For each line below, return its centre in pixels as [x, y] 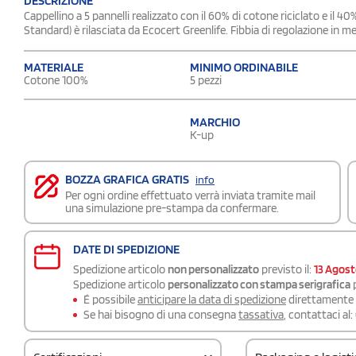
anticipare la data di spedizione [212, 299]
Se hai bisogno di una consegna [161, 314]
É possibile [110, 299]
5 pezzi [206, 80]
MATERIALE [54, 67]
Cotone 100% [56, 80]
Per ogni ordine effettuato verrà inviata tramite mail [190, 195]
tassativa [261, 314]
